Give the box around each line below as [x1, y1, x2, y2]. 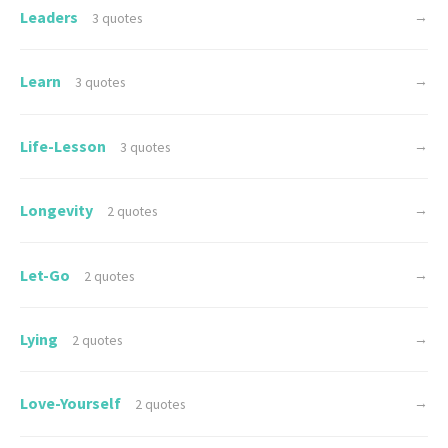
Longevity [20, 200, 96, 221]
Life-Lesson [20, 135, 109, 156]
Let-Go [20, 264, 73, 285]
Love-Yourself [20, 393, 124, 414]
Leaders [20, 7, 81, 28]
